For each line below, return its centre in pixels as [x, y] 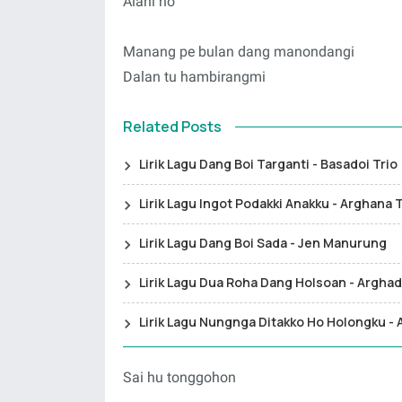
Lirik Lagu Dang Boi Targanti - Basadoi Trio [268, 164]
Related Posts [172, 127]
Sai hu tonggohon [179, 377]
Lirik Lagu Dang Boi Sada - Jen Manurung [263, 243]
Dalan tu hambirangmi [194, 77]
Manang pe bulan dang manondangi [239, 52]
